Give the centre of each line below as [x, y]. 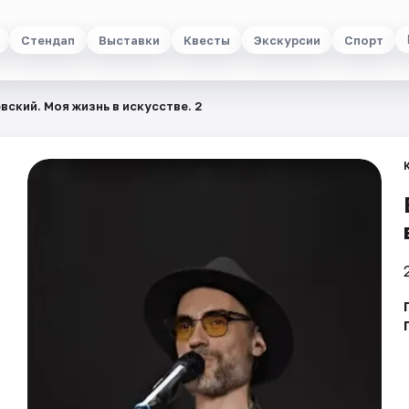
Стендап [47, 40]
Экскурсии [287, 40]
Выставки [129, 40]
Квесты [206, 40]
